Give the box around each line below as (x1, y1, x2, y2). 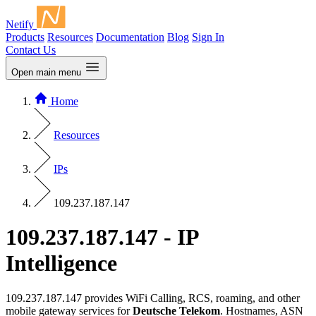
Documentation (96, 31, 164, 43)
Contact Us (6, 44, 56, 56)
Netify (6, 18, 34, 30)
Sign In (192, 31, 224, 43)
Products (6, 31, 44, 43)
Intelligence (6, 250, 117, 276)
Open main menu (11, 67, 81, 78)
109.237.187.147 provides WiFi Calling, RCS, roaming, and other (6, 291, 300, 304)
